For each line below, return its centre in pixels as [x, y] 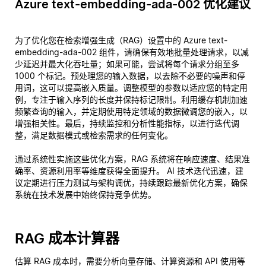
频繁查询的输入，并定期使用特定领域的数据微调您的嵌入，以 [131, 111]
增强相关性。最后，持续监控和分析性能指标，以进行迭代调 [127, 123]
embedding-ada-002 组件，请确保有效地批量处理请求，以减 [132, 52]
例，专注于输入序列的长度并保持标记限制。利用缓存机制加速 [131, 99]
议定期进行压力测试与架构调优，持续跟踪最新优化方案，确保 [131, 183]
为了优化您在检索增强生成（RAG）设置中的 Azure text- [121, 40]
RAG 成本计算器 [67, 238]
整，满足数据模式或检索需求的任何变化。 [94, 135]
